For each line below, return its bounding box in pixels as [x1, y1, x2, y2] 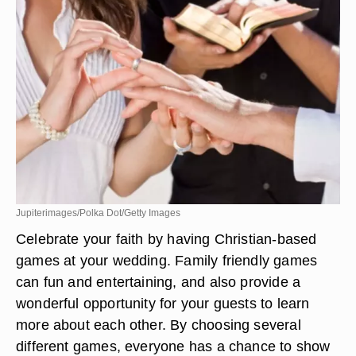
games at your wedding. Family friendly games [16, 252, 318, 269]
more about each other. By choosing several [16, 316, 301, 333]
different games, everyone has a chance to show [16, 338, 331, 354]
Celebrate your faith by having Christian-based [16, 230, 317, 247]
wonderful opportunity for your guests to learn [16, 295, 310, 311]
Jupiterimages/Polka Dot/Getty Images [16, 207, 180, 219]
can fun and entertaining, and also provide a [16, 273, 301, 290]
